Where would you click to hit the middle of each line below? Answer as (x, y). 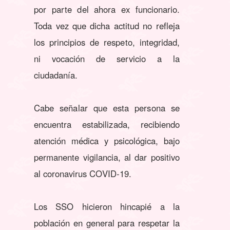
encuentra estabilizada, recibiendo (107, 124)
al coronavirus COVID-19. (83, 174)
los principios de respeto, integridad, (107, 42)
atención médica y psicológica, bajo (107, 141)
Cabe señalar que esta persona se (107, 108)
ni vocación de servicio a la (107, 59)
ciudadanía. (56, 75)
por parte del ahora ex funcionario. (107, 9)
